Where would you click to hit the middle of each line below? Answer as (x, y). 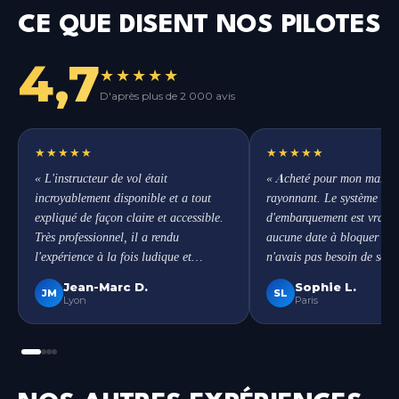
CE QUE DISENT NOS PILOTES (199, 25)
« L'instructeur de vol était (101, 178)
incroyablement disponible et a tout (123, 197)
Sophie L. (326, 287)
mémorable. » (69, 276)
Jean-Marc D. (106, 287)
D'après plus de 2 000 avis (167, 95)
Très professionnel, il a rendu (107, 236)
